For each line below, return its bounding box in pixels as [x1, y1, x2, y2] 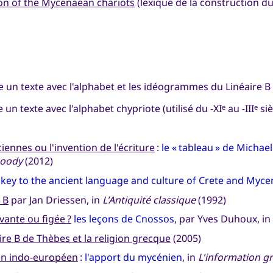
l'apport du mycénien [84, 250, 182, 264]
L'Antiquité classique [102, 193, 196, 207]
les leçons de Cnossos [73, 212, 174, 226]
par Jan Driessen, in [8, 193, 102, 207]
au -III [225, 102, 254, 116]
